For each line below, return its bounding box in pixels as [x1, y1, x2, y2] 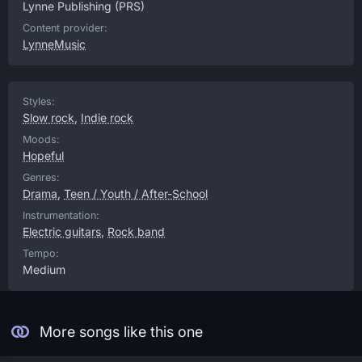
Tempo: [23, 247, 59, 259]
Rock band [107, 225, 165, 238]
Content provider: [23, 22, 107, 34]
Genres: [23, 171, 60, 183]
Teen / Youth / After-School [64, 187, 208, 200]
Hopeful [23, 149, 64, 162]
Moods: [23, 133, 60, 145]
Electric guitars [23, 225, 101, 238]
